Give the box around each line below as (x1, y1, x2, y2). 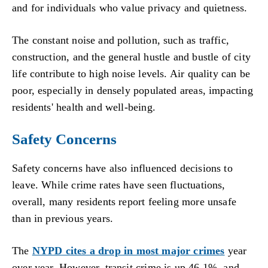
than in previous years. (12, 212, 114, 225)
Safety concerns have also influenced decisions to (12, 162, 233, 175)
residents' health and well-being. (12, 100, 156, 113)
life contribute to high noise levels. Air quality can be (12, 67, 251, 80)
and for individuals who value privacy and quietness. (12, 2, 248, 14)
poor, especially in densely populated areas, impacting (12, 84, 253, 96)
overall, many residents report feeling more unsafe (12, 196, 236, 208)
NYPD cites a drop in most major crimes (32, 244, 225, 257)
